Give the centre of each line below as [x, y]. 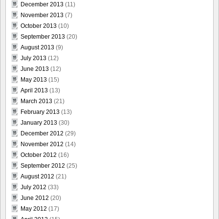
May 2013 [34, 80]
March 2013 [36, 101]
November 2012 [42, 144]
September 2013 [43, 37]
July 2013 [33, 58]
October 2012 [39, 155]
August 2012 [37, 177]
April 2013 [34, 91]
